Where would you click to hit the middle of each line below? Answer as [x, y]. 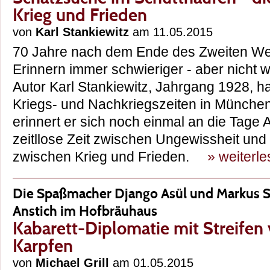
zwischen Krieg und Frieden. [110, 157]
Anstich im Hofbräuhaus [85, 211]
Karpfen [43, 246]
